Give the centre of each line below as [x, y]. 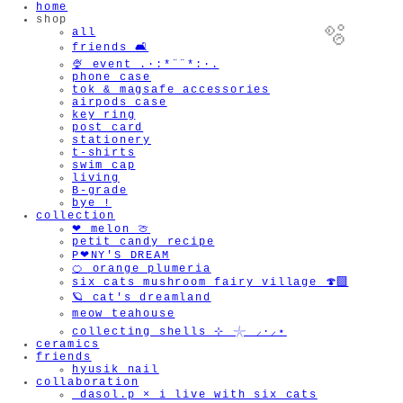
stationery [112, 141]
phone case [112, 78]
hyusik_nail [116, 370]
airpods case [120, 103]
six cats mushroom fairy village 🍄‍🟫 [210, 283]
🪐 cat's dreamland [142, 298]
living [96, 179]
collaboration [88, 383]
